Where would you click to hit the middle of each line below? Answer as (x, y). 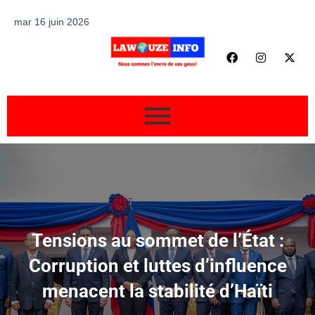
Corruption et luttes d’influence (157, 265)
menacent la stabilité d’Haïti (157, 291)
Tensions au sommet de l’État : (157, 240)
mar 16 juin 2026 (52, 22)
